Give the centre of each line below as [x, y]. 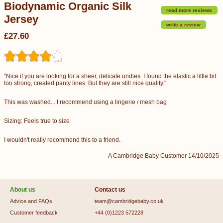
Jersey [21, 19]
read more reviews [189, 10]
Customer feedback [34, 213]
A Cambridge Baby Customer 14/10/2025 [164, 156]
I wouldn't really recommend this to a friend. [62, 140]
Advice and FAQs [31, 201]
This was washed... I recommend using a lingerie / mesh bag [85, 102]
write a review [183, 25]
